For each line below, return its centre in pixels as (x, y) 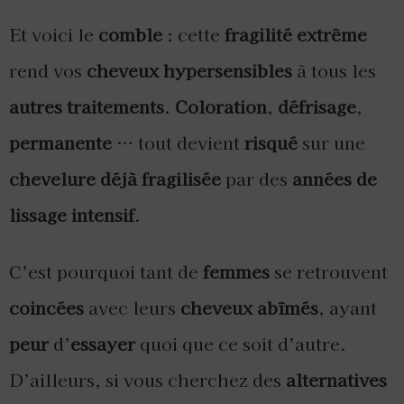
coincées (46, 307)
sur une (331, 142)
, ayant (348, 307)
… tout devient (178, 142)
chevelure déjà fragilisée (115, 178)
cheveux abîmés (249, 307)
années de (335, 178)
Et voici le (54, 34)
